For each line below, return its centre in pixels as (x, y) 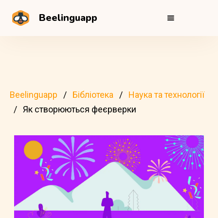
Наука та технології (166, 95)
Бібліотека (93, 95)
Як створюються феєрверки (80, 109)
